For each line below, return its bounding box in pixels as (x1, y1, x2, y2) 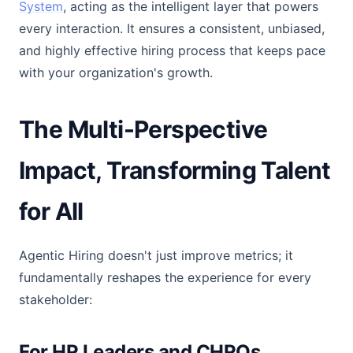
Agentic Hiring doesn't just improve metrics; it (19, 247, 293, 263)
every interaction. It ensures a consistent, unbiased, (19, 20, 325, 36)
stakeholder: (19, 292, 92, 307)
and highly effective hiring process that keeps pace (19, 43, 325, 58)
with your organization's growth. (19, 65, 213, 80)
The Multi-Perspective (19, 115, 268, 143)
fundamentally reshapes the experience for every (19, 269, 311, 285)
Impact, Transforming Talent (19, 156, 331, 184)
